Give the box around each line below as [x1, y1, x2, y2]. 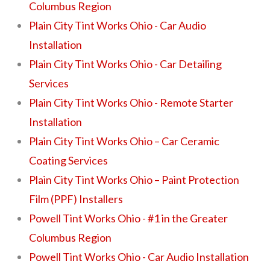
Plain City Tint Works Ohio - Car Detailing [29, 57, 222, 71]
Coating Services [29, 153, 108, 167]
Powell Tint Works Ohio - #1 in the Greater [29, 211, 228, 225]
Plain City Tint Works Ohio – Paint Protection [29, 172, 240, 186]
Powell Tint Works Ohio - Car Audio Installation [29, 250, 250, 263]
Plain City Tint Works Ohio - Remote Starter [29, 95, 234, 109]
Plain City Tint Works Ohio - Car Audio [29, 18, 207, 32]
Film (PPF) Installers [29, 192, 124, 206]
